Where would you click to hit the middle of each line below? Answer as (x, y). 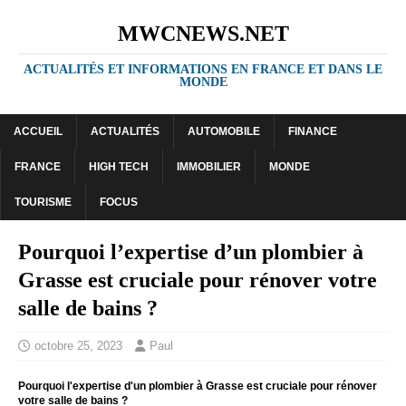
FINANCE (313, 131)
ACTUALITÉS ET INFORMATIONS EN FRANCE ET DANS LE (203, 69)
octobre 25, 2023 (78, 346)
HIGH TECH (119, 167)
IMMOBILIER (209, 167)
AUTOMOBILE (224, 131)
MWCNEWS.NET (203, 34)
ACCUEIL (38, 131)
